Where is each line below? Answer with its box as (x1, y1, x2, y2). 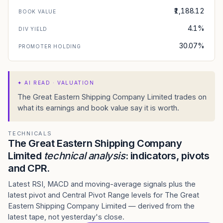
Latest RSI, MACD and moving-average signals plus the (8, 180, 196, 188)
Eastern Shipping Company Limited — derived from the (8, 202, 195, 210)
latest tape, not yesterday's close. (8, 213, 124, 221)
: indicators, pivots (125, 150, 210, 162)
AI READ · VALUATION (24, 80, 95, 86)
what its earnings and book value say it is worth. (17, 104, 179, 112)
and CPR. (8, 162, 50, 174)
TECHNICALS (8, 130, 52, 137)
